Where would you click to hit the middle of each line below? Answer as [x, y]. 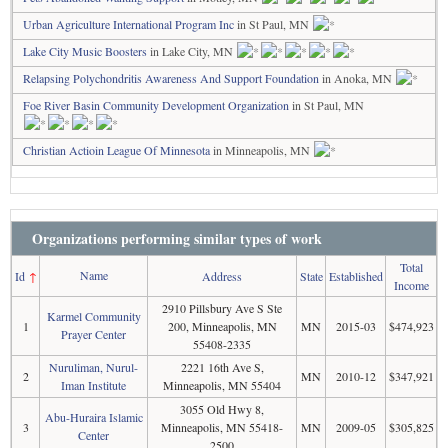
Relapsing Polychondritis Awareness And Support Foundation [171, 77]
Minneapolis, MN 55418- [222, 426]
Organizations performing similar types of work [177, 238]
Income [411, 284]
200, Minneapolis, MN [222, 325]
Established [355, 275]
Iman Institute [93, 384]
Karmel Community [93, 315]
